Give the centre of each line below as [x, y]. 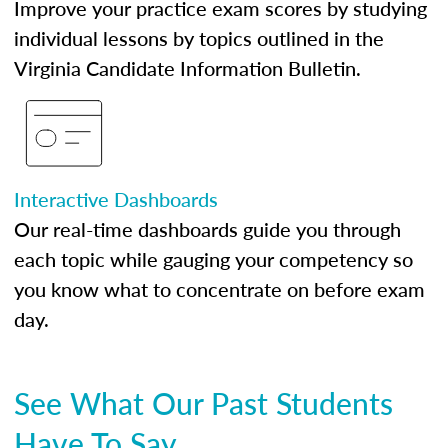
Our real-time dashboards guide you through [207, 229]
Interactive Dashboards [116, 199]
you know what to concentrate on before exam [219, 289]
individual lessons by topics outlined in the [199, 38]
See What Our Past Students [203, 403]
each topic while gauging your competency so [213, 259]
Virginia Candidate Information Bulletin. [187, 68]
